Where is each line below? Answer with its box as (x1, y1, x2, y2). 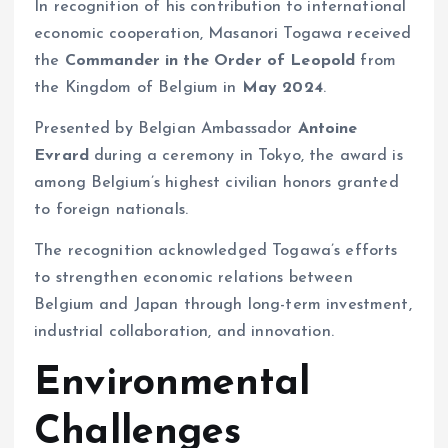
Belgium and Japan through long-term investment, (34, 296, 412, 313)
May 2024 (241, 79, 323, 96)
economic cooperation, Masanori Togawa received (34, 25, 412, 42)
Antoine (297, 120, 358, 137)
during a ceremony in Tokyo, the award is (88, 147, 403, 164)
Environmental (34, 363, 310, 404)
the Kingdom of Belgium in (34, 79, 242, 96)
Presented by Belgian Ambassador (34, 120, 298, 137)
